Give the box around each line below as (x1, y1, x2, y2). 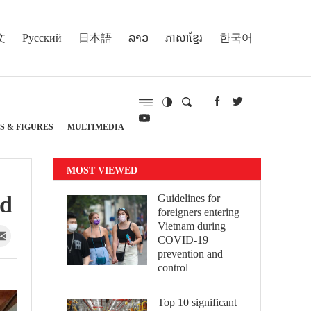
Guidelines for (158, 192, 220, 205)
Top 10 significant (158, 296, 237, 309)
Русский (22, 31, 62, 44)
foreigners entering (158, 205, 239, 219)
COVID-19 (158, 233, 208, 246)
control (158, 261, 188, 274)
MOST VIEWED (67, 164, 137, 176)
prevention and (158, 247, 223, 260)
